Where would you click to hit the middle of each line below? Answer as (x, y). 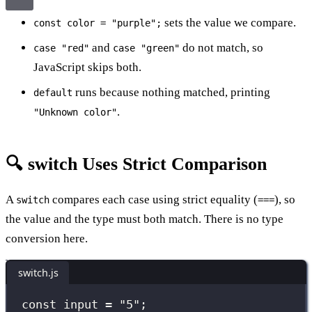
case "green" (146, 48)
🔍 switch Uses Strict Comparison (136, 164)
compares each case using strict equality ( (154, 199)
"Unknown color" (75, 112)
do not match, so (221, 47)
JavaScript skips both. (87, 67)
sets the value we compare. (229, 22)
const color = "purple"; (97, 23)
